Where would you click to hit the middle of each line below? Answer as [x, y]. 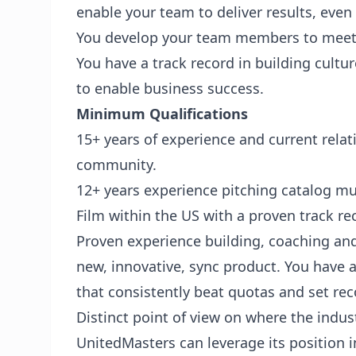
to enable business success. [170, 88]
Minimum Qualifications [162, 114]
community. [116, 164]
